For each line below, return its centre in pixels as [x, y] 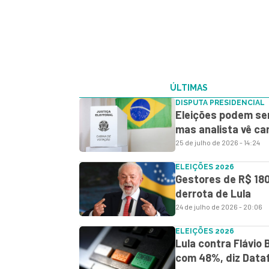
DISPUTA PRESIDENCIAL [220, 103]
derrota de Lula [213, 194]
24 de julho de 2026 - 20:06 [219, 207]
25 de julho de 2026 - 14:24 [218, 143]
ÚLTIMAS [189, 88]
